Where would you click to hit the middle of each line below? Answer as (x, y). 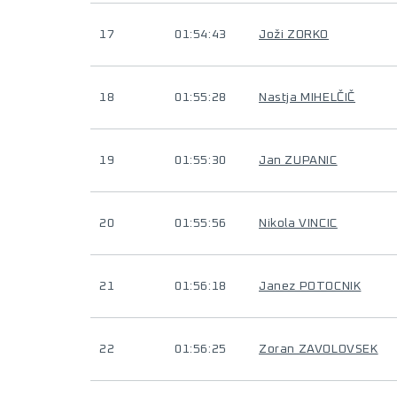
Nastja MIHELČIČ (307, 97)
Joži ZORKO (294, 35)
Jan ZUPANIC (298, 160)
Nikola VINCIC (298, 223)
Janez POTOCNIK (310, 286)
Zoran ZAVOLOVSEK (319, 349)
